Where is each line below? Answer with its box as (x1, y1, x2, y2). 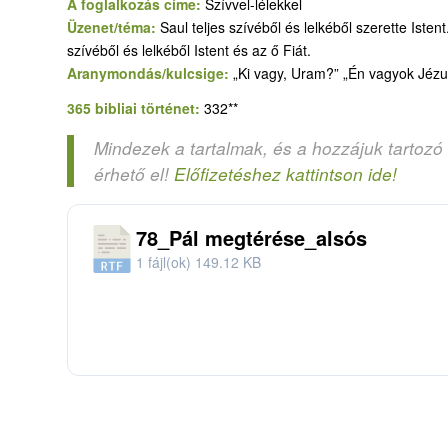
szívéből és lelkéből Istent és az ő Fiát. (67, 40, 311, 61)
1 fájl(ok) (136, 252, 195, 273)
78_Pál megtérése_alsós (136, 223, 367, 253)
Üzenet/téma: (67, 17, 160, 38)
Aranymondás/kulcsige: (67, 63, 233, 84)
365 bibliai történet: (67, 98, 204, 119)
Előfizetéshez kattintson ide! (174, 161, 397, 186)
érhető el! (94, 161, 174, 186)
